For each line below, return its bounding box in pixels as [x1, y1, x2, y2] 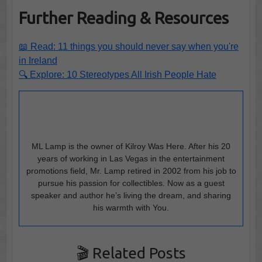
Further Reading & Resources [18, 9, 229, 27]
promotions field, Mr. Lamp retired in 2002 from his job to [26, 166, 236, 176]
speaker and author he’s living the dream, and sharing [31, 191, 231, 201]
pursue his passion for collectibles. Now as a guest [37, 178, 225, 188]
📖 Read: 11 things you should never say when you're [18, 42, 239, 52]
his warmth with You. [93, 203, 169, 213]
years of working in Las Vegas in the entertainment [37, 154, 225, 164]
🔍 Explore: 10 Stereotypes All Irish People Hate [18, 70, 216, 80]
